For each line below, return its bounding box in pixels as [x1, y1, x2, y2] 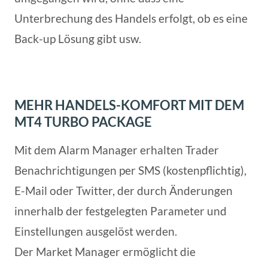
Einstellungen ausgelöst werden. [14, 224, 177, 238]
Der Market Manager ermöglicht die [14, 244, 196, 258]
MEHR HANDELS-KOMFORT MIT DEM [14, 96, 244, 113]
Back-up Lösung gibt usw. [14, 31, 141, 45]
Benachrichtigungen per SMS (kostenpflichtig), [14, 163, 246, 177]
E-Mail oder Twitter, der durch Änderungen [14, 183, 233, 197]
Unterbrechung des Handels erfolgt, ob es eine [14, 11, 248, 25]
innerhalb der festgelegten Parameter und [14, 203, 227, 218]
